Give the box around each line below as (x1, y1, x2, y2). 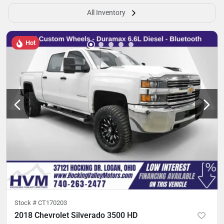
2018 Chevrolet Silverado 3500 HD (14, 210, 137, 220)
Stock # (14, 198, 38, 206)
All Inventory (86, 8, 125, 16)
